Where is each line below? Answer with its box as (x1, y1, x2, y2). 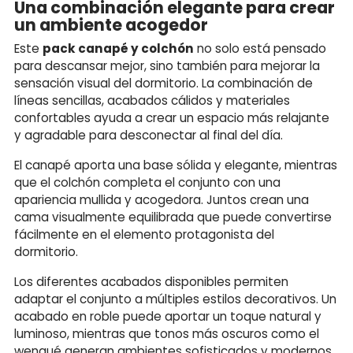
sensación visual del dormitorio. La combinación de (14, 74, 313, 91)
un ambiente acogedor (14, 13, 208, 36)
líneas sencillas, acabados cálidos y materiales (14, 91, 290, 109)
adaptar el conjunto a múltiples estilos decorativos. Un (14, 290, 336, 307)
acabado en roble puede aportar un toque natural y (14, 307, 321, 325)
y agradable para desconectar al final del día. (14, 126, 283, 143)
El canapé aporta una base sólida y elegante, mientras (14, 156, 337, 173)
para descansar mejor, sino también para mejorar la (14, 57, 320, 74)
